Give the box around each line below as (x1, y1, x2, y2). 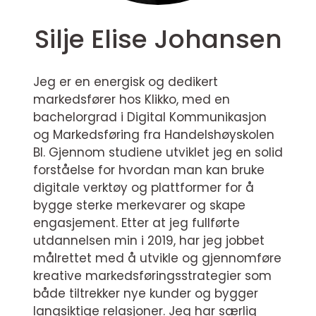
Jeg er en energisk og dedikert (33, 73, 218, 90)
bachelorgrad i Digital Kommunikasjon (33, 109, 267, 126)
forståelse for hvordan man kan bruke (33, 162, 265, 178)
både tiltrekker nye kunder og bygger (33, 285, 258, 302)
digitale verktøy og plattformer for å (33, 179, 254, 196)
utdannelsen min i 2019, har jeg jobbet (33, 232, 265, 249)
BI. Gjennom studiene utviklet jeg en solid (33, 144, 283, 161)
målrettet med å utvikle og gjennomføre (33, 250, 281, 267)
